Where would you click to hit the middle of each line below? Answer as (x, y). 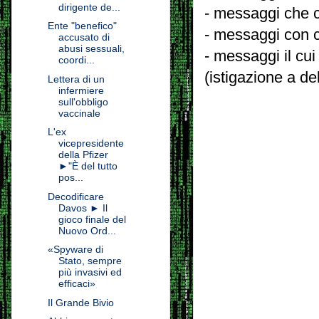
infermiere (81, 90)
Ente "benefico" (82, 26)
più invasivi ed (90, 272)
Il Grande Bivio (80, 302)
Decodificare (75, 196)
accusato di (84, 37)
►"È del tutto (88, 166)
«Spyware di (75, 250)
